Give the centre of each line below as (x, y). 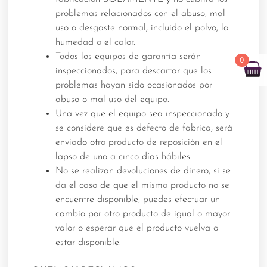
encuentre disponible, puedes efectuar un (138, 200)
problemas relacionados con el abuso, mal (141, 14)
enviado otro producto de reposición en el (139, 143)
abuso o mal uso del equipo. (113, 100)
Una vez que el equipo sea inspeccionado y (143, 114)
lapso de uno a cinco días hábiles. (124, 157)
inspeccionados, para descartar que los (134, 71)
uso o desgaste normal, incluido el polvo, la (142, 28)
